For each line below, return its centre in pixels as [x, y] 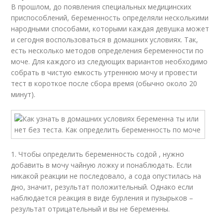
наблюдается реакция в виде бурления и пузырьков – [102, 198]
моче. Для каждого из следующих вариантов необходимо [110, 61]
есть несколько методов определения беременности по [108, 51]
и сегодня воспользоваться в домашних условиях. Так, [105, 40]
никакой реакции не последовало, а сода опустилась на [106, 176]
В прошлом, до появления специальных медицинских [101, 7]
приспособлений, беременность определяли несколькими [110, 18]
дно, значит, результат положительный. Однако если [102, 187]
